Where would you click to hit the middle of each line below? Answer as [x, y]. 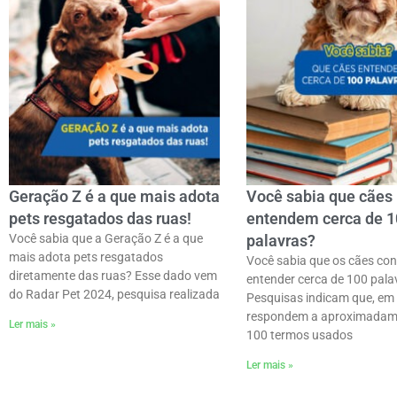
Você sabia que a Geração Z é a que [106, 239]
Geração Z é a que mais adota [114, 197]
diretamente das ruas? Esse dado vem [113, 276]
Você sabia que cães [319, 197]
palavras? [280, 241]
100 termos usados [299, 335]
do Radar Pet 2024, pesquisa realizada [114, 295]
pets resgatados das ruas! [100, 219]
